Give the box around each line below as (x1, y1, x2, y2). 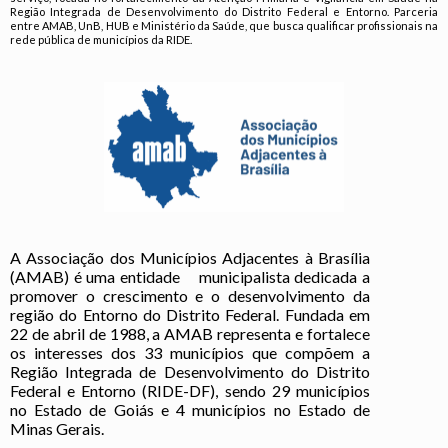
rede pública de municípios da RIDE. (10, 33, 194, 47)
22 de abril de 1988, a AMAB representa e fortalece (10, 324, 370, 344)
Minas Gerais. (10, 419, 104, 439)
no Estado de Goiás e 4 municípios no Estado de (10, 400, 370, 420)
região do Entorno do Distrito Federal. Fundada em (10, 305, 370, 325)
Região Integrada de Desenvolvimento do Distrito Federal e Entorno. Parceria (10, 5, 438, 19)
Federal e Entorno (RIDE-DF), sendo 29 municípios (10, 381, 370, 401)
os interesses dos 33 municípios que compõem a (10, 343, 370, 363)
